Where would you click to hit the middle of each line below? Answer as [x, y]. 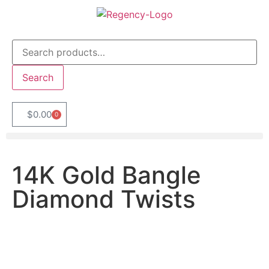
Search [38, 77]
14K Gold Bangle [107, 175]
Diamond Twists [104, 199]
